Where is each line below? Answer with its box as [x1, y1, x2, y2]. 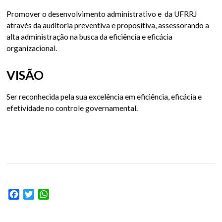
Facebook [19, 189, 55, 199]
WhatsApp [49, 189, 86, 199]
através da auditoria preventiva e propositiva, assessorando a [6, 21, 210, 30]
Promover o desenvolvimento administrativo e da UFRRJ [6, 9, 197, 19]
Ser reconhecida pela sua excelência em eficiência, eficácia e [6, 92, 202, 102]
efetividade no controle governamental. [6, 104, 138, 113]
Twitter [34, 189, 60, 199]
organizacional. [6, 44, 57, 53]
